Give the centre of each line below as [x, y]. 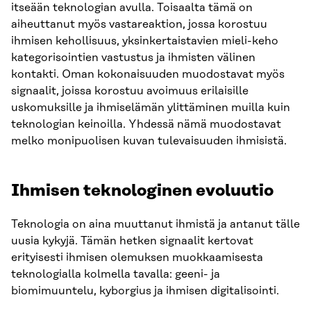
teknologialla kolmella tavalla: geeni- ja [116, 275]
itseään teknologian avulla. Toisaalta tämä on [132, 8]
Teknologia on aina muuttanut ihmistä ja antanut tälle [155, 225]
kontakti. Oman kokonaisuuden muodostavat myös [148, 75]
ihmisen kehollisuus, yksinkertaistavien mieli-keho [145, 41]
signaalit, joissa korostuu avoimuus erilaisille [130, 91]
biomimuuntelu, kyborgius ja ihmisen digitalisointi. [145, 291]
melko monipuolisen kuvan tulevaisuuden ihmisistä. [149, 141]
